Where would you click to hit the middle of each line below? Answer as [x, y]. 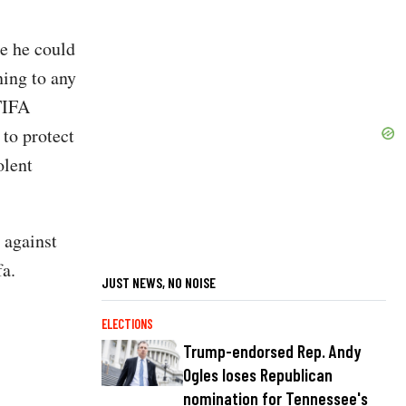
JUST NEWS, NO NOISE [159, 283]
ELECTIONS [127, 324]
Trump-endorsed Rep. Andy [272, 352]
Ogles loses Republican [258, 375]
